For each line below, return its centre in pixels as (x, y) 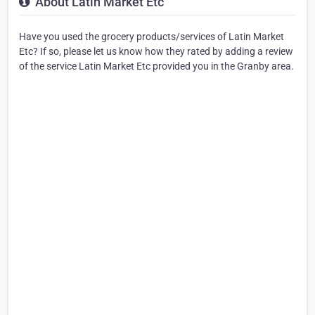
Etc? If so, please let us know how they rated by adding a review (156, 51)
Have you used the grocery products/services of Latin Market (152, 36)
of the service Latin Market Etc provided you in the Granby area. (156, 66)
